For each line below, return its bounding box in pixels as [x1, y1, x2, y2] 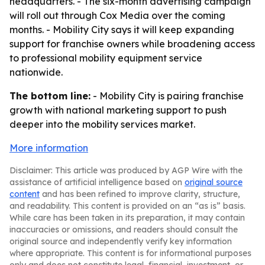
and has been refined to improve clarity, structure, [40, 189, 240, 199]
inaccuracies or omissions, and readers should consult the [9, 224, 238, 235]
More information [9, 142, 88, 154]
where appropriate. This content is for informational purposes [9, 248, 251, 258]
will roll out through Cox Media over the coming [9, 9, 225, 21]
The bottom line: [9, 90, 91, 102]
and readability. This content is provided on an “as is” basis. [9, 201, 245, 211]
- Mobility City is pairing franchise [91, 90, 244, 102]
